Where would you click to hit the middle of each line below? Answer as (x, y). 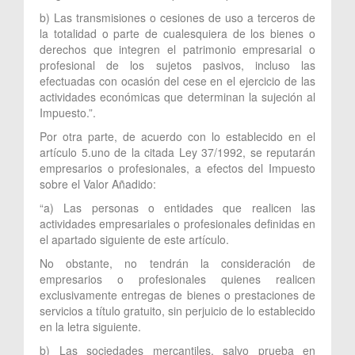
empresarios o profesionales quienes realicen (177, 279)
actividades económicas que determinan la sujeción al (177, 96)
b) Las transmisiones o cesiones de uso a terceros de (177, 17)
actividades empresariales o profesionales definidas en (177, 223)
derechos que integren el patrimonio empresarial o (177, 49)
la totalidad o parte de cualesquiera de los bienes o (177, 33)
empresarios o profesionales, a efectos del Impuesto (177, 168)
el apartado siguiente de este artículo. (134, 239)
